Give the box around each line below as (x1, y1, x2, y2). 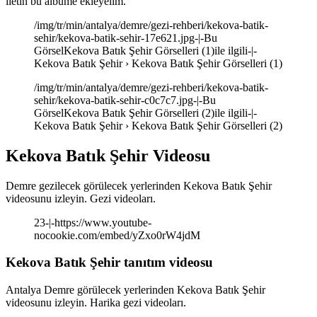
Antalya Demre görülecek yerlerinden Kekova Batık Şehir (6, 284, 265, 296)
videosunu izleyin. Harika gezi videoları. (6, 296, 186, 309)
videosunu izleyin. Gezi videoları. (6, 192, 156, 204)
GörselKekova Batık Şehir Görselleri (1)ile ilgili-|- (34, 44, 257, 57)
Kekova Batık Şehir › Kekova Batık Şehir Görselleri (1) (34, 57, 282, 69)
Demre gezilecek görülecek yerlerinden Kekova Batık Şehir (6, 179, 272, 192)
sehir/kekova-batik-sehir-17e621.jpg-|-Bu (34, 31, 217, 44)
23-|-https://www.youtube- (34, 216, 151, 229)
